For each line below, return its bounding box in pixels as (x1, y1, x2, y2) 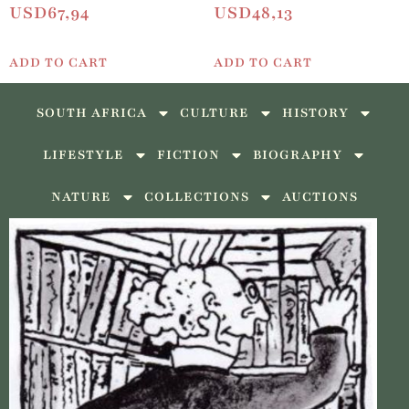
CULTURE (180, 103, 249, 121)
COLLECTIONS (144, 187, 249, 205)
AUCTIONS (282, 187, 358, 205)
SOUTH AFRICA (37, 103, 147, 121)
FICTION (157, 145, 220, 163)
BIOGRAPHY (253, 145, 342, 163)
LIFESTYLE (43, 145, 124, 163)
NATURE (51, 187, 111, 205)
